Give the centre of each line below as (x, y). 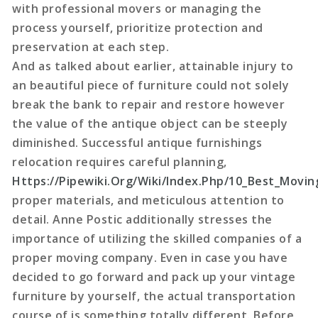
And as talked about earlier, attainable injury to (153, 66)
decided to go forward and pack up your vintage (154, 276)
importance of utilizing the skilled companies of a (157, 238)
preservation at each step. (91, 46)
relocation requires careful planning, (120, 161)
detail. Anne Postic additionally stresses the (142, 219)
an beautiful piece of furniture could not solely (151, 85)
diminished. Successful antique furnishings (137, 142)
